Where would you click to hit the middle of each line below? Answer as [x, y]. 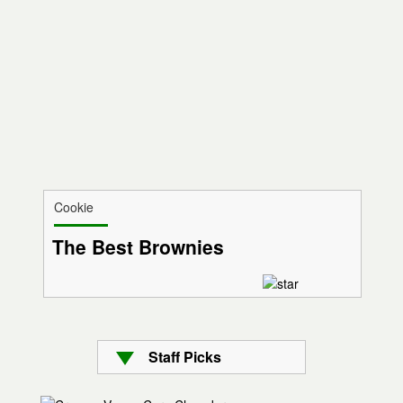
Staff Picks [185, 357]
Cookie [73, 207]
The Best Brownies [138, 247]
